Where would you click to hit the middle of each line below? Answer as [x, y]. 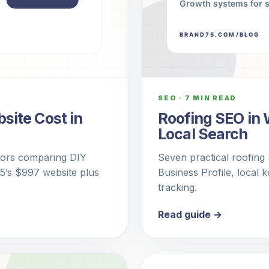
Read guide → [190, 215]
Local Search [203, 134]
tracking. [177, 188]
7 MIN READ [211, 98]
